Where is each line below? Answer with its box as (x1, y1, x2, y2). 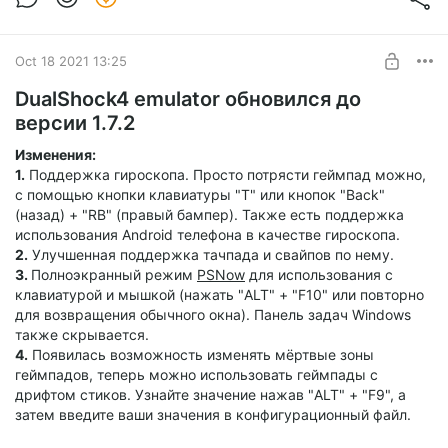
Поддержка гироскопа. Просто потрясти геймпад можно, (25, 166, 426, 184)
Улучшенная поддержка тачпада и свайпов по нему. (28, 246, 394, 264)
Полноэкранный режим (31, 266, 197, 284)
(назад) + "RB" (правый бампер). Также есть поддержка (15, 206, 404, 224)
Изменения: (15, 146, 96, 164)
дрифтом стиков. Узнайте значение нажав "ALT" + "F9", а (15, 386, 406, 404)
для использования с (245, 266, 393, 284)
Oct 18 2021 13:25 (15, 52, 127, 69)
